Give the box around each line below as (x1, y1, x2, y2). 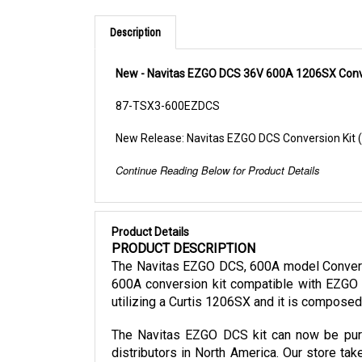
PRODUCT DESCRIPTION (112, 241, 255, 257)
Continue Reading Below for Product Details (116, 162, 320, 179)
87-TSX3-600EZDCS (116, 99, 220, 113)
